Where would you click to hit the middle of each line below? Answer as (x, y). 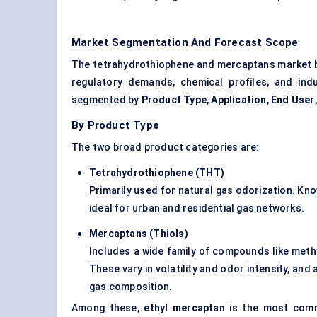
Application (239, 100)
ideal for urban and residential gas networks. (197, 208)
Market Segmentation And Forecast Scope (185, 43)
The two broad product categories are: (166, 148)
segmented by (106, 100)
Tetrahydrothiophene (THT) (157, 173)
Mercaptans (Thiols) (139, 234)
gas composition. (131, 287)
